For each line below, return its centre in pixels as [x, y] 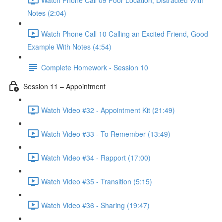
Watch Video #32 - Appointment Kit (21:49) [108, 110]
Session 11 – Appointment [64, 86]
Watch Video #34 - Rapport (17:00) [96, 157]
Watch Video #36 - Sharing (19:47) [95, 205]
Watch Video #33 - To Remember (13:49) [106, 134]
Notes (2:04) [47, 13]
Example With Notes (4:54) [69, 47]
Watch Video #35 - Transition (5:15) [97, 181]
